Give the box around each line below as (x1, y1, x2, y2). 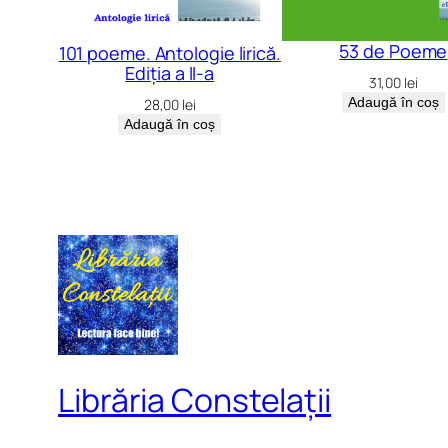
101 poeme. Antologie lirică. (58, 41, 281, 66)
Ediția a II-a (125, 61, 215, 86)
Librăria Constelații (58, 377, 331, 422)
